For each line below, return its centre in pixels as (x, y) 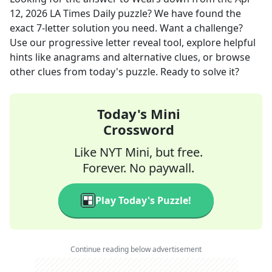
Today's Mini (138, 114)
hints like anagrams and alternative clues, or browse (130, 57)
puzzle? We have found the (178, 13)
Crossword (138, 129)
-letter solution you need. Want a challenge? (142, 28)
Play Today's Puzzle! (143, 200)
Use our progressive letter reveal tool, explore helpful (133, 42)
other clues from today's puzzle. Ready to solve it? (124, 72)
